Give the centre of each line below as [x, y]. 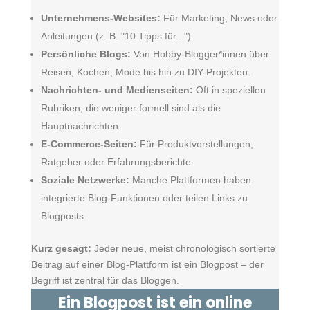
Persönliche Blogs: [85, 54]
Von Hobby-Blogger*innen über [201, 54]
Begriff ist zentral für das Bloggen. [105, 280]
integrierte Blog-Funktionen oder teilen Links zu [144, 198]
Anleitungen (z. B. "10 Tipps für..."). [117, 36]
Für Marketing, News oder [220, 18]
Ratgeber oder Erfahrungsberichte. [117, 162]
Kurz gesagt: [61, 248]
